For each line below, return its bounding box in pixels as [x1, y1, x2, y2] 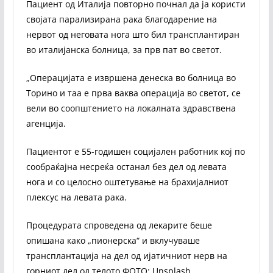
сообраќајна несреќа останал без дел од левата [26, 160, 227, 172]
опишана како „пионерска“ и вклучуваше [26, 234, 200, 246]
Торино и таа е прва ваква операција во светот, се [26, 87, 241, 99]
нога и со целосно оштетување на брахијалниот [26, 175, 229, 188]
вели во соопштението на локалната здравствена [26, 102, 236, 114]
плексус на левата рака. [26, 191, 127, 203]
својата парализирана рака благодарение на [26, 13, 217, 25]
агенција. [26, 117, 66, 129]
